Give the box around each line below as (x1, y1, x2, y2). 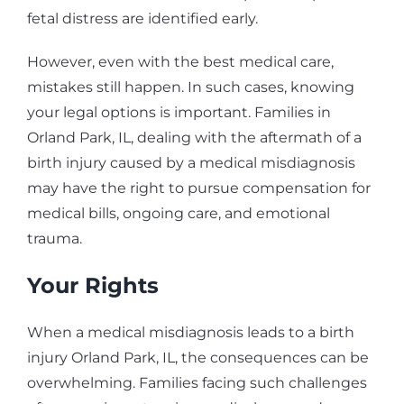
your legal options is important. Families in (27, 104, 331, 122)
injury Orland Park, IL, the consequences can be (27, 349, 369, 367)
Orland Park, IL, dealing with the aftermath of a (27, 129, 362, 147)
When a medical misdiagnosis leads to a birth (27, 324, 354, 342)
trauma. (27, 230, 82, 248)
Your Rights (27, 272, 159, 299)
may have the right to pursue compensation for (27, 179, 371, 197)
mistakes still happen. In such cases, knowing (27, 78, 354, 96)
